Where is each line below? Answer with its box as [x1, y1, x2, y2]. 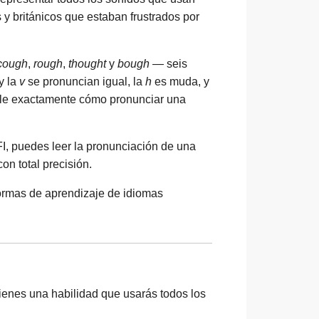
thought [68, 58, 106, 70]
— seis [150, 58, 187, 70]
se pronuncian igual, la [25, 75, 145, 88]
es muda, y [152, 75, 209, 88]
